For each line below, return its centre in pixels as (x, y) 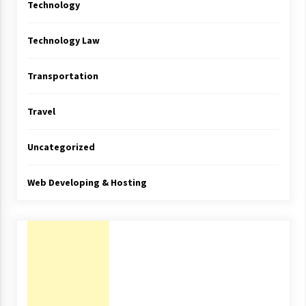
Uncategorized (61, 147)
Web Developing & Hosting (87, 183)
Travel (41, 112)
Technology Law (63, 41)
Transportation (62, 76)
